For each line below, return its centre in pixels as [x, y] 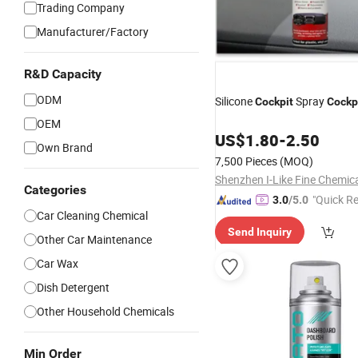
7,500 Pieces [246, 161]
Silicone [235, 101]
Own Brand [65, 147]
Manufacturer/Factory [93, 32]
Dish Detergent [73, 287]
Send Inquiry [260, 232]
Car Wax [58, 263]
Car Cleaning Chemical [92, 215]
